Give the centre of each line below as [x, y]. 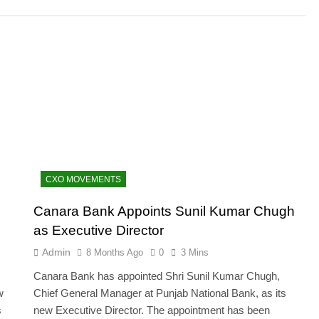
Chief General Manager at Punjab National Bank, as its [160, 293]
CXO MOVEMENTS [84, 179]
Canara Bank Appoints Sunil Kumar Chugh [164, 211]
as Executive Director [99, 230]
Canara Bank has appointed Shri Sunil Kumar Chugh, [157, 276]
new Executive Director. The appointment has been [152, 310]
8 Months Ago [115, 252]
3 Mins [195, 252]
